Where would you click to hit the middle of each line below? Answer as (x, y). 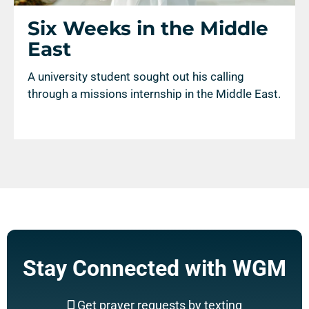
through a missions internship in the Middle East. (154, 94)
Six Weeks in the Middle (148, 28)
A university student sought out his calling (136, 77)
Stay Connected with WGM (154, 268)
